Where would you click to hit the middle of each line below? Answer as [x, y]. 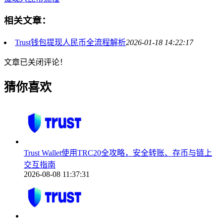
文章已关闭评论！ [36, 62]
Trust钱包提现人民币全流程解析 [70, 43]
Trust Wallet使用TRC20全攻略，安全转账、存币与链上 [118, 153]
